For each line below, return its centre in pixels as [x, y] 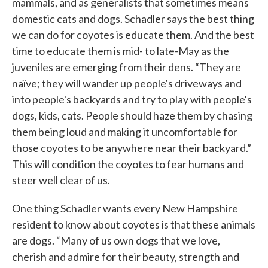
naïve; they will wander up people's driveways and [127, 83]
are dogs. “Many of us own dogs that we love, [116, 241]
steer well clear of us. [61, 180]
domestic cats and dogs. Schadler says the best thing [133, 19]
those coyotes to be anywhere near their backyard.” [132, 148]
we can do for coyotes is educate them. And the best [133, 35]
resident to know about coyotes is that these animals [134, 225]
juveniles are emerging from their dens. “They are [127, 67]
